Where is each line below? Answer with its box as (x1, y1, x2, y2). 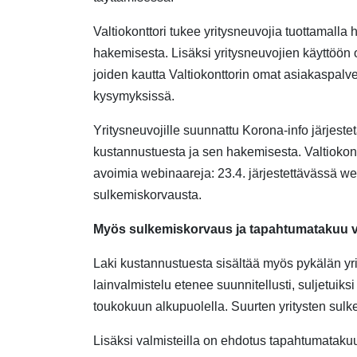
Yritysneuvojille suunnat (93, 124, 229, 137)
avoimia (93, 167, 141, 180)
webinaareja (141, 167, 211, 180)
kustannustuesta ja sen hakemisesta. (93, 145, 301, 159)
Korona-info (242, 124, 308, 137)
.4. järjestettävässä (232, 167, 340, 180)
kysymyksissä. (93, 89, 175, 103)
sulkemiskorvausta (93, 188, 198, 202)
